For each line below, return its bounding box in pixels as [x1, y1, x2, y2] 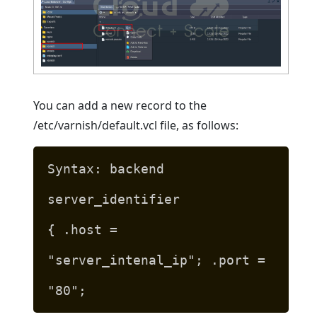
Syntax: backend [47, 161, 165, 176]
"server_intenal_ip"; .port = [47, 252, 266, 267]
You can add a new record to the [33, 97, 207, 113]
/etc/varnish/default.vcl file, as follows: [33, 117, 239, 133]
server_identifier [47, 191, 180, 207]
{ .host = [47, 221, 118, 237]
